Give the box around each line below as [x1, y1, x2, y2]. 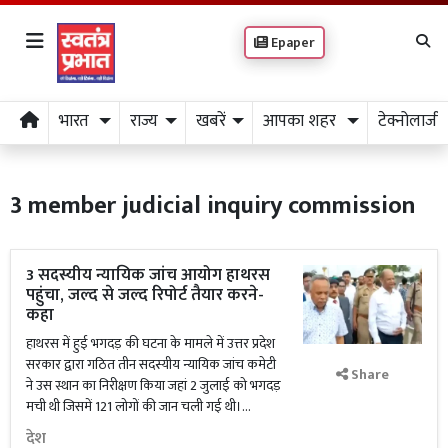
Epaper [268, 31, 315, 54]
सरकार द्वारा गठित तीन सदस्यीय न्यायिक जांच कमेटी [26, 353, 276, 376]
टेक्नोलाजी [377, 107, 441, 135]
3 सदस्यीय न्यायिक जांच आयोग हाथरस [26, 261, 270, 289]
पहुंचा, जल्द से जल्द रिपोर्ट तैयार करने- [26, 281, 264, 309]
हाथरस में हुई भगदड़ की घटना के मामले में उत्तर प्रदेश [26, 332, 275, 355]
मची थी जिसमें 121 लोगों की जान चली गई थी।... [26, 395, 251, 418]
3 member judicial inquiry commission [10, 186, 415, 226]
